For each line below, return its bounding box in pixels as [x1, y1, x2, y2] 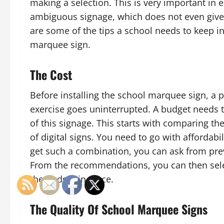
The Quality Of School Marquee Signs [30, 200, 207, 218]
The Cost [30, 65, 72, 84]
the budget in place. [30, 173, 113, 185]
